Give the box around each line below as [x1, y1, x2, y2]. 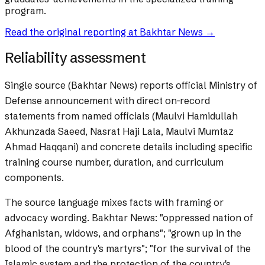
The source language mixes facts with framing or [5, 196, 224, 209]
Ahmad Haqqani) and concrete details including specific [5, 141, 253, 153]
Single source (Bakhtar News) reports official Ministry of [5, 79, 257, 92]
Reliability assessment [5, 49, 146, 67]
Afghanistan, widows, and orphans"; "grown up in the [5, 227, 241, 240]
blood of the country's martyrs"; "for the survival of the [5, 243, 251, 255]
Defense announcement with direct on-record [5, 95, 210, 107]
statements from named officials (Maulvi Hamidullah [5, 110, 238, 122]
